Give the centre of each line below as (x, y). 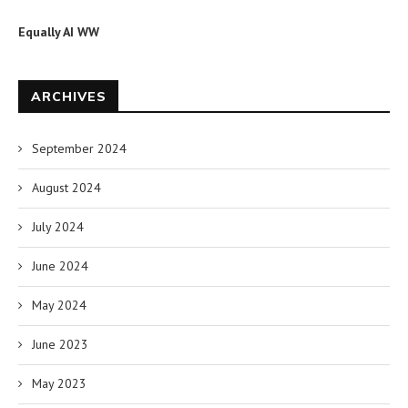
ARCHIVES (69, 96)
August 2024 (66, 187)
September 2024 (79, 148)
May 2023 (59, 383)
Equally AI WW (59, 31)
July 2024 (58, 226)
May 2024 (59, 305)
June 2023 (60, 344)
